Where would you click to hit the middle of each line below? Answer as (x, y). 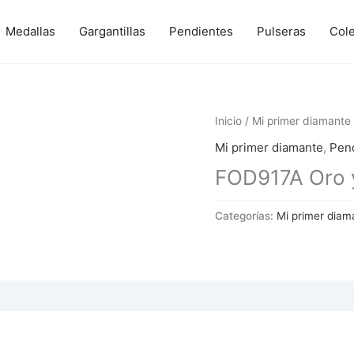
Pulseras (281, 31)
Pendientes (201, 31)
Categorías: (246, 215)
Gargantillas (112, 31)
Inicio (228, 121)
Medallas (30, 31)
